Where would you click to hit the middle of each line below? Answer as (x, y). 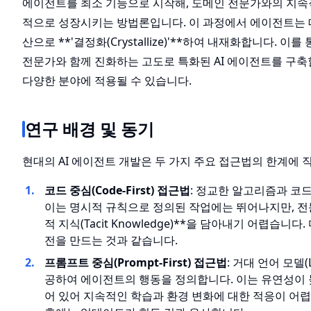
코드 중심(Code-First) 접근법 (117, 190)
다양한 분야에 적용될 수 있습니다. (107, 81)
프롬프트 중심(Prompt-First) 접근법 (136, 262)
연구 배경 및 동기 (90, 129)
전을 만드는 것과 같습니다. (111, 240)
